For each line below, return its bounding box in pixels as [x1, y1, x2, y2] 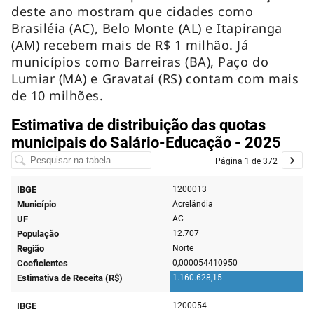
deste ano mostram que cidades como [11, 2, 254, 20]
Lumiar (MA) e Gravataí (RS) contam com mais [11, 69, 299, 87]
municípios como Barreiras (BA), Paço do [11, 53, 269, 70]
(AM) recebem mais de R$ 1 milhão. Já [11, 36, 249, 53]
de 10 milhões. [11, 86, 108, 104]
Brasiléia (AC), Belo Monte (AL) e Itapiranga [11, 19, 282, 36]
